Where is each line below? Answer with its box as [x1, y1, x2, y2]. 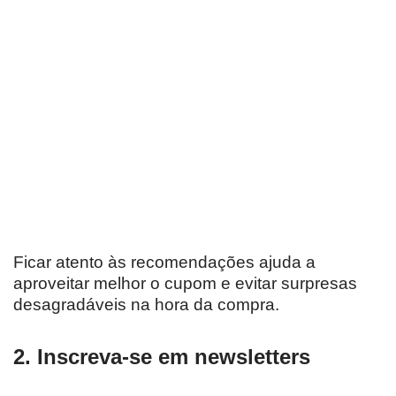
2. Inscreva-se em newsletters [13, 345, 310, 369]
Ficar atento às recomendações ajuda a [13, 253, 316, 271]
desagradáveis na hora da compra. [13, 295, 279, 314]
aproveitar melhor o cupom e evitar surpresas [13, 274, 357, 293]
